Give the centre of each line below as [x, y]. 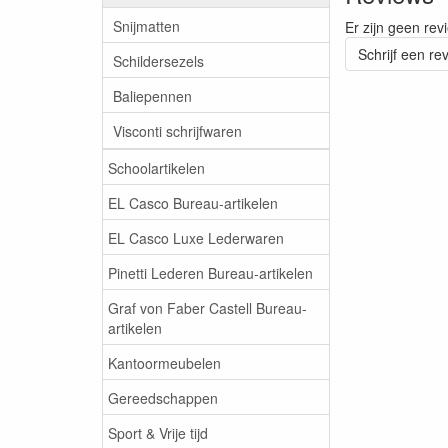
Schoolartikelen [156, 167]
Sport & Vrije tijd [158, 432]
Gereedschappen [163, 397]
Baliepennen [152, 95]
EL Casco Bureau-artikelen [193, 202]
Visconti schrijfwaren [177, 130]
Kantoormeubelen [164, 362]
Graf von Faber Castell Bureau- [207, 307]
